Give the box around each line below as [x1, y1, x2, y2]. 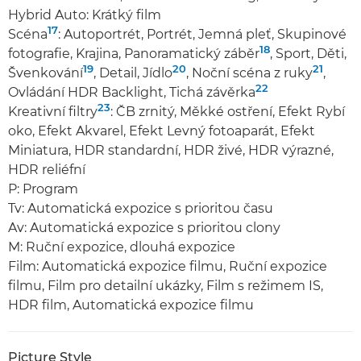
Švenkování [8, 65, 83, 81]
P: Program [8, 181, 78, 197]
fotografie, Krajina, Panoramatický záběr [8, 46, 259, 61]
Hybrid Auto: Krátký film [8, 7, 161, 23]
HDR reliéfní [8, 162, 85, 177]
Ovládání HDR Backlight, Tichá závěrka [8, 85, 255, 100]
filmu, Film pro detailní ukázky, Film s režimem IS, [8, 278, 323, 293]
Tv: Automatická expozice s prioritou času [8, 201, 273, 216]
